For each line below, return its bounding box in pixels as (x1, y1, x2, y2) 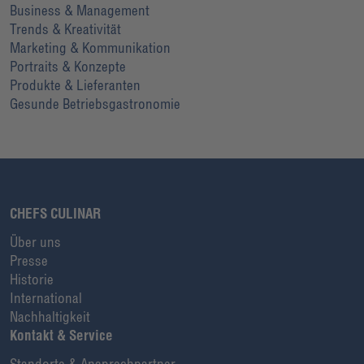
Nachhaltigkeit (10, 307, 90, 325)
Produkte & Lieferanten (10, 76, 141, 93)
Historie (10, 270, 54, 288)
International (10, 288, 82, 306)
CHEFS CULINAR (10, 204, 101, 222)
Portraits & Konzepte (10, 57, 126, 75)
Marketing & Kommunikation (10, 38, 171, 56)
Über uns (10, 232, 61, 250)
